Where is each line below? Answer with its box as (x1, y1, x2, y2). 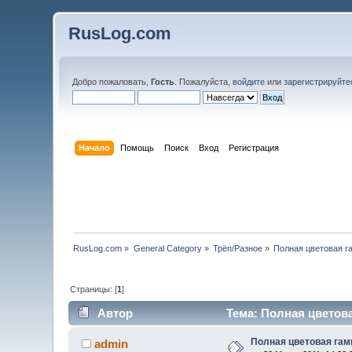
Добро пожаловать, (72, 77, 152, 86)
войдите (233, 77, 266, 86)
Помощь (119, 142, 154, 152)
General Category (133, 243, 202, 253)
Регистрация (228, 142, 279, 152)
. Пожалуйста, (174, 77, 233, 86)
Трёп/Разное (213, 243, 263, 253)
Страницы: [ (70, 284, 118, 294)
